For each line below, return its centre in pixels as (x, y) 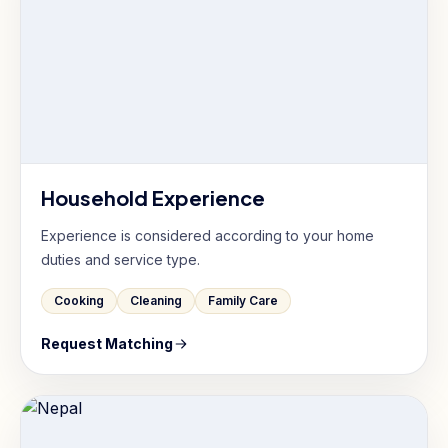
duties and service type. (120, 259)
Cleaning (156, 300)
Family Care (243, 300)
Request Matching (107, 343)
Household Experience (153, 197)
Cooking (79, 300)
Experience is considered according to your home (207, 235)
